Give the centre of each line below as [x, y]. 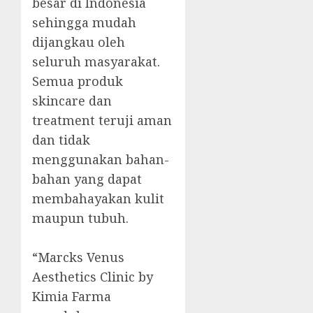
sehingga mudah [84, 23]
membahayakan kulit [98, 199]
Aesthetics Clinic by [93, 277]
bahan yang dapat [87, 179]
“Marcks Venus [78, 257]
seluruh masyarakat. [96, 62]
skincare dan [72, 101]
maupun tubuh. [80, 218]
